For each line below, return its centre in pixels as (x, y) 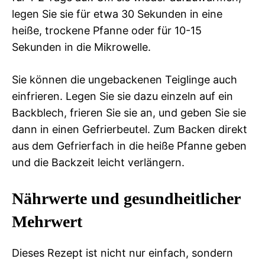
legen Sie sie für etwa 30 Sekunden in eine (117, 14)
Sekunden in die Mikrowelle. (81, 47)
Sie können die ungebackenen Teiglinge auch (125, 79)
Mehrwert (47, 221)
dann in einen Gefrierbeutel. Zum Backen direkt (130, 129)
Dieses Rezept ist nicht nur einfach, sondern (122, 253)
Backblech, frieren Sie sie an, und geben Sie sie (129, 112)
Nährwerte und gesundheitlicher (126, 198)
